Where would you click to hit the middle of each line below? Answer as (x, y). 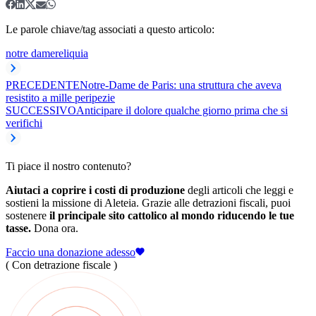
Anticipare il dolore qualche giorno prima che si (182, 110)
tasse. (18, 228)
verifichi (24, 123)
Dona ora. (55, 228)
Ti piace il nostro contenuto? (68, 166)
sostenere (28, 215)
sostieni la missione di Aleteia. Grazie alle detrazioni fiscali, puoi (148, 202)
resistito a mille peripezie (60, 97)
